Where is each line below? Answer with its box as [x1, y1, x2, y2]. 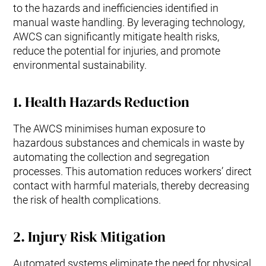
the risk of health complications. [13, 194, 161, 207]
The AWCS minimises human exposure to [13, 122, 206, 135]
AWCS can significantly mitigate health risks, [13, 30, 220, 43]
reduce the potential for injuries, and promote [13, 45, 221, 58]
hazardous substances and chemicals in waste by [13, 137, 245, 150]
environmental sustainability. [13, 59, 147, 72]
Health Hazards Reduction [25, 92, 190, 112]
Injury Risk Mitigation [28, 227, 166, 247]
